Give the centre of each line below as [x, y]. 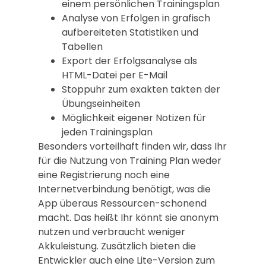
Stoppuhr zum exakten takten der [141, 90]
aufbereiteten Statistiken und [130, 33]
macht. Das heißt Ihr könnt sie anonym [128, 218]
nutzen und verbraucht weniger [112, 232]
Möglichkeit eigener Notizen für [134, 118]
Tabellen [82, 47]
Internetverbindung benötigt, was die [124, 189]
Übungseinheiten [101, 104]
